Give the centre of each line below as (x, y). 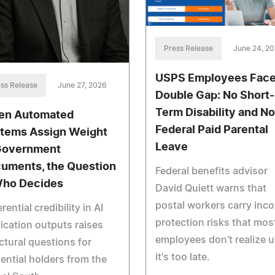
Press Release (188, 49)
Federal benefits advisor (211, 172)
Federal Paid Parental (211, 130)
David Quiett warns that (211, 189)
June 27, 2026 (82, 86)
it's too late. (182, 258)
